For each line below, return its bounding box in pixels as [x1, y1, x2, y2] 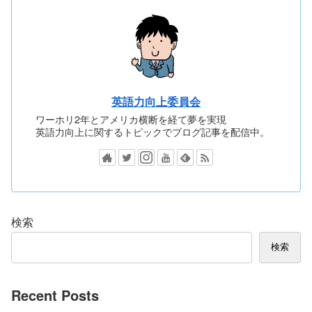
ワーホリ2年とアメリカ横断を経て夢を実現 [36, 111, 227, 127]
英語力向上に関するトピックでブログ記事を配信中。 [36, 124, 270, 139]
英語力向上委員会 [111, 93, 201, 109]
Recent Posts [11, 285, 99, 306]
